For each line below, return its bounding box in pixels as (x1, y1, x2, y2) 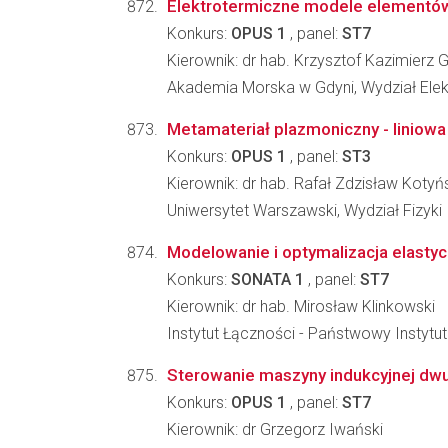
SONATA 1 (231, 270, 304, 289)
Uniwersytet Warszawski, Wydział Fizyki (167, 201, 442, 220)
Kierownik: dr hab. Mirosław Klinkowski (167, 297, 435, 316)
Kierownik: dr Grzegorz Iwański (167, 420, 383, 439)
